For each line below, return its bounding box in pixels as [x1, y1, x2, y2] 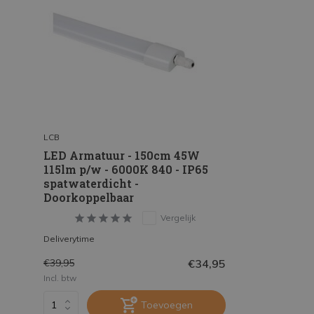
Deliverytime [43, 233, 95, 244]
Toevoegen [140, 298, 193, 311]
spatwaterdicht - [43, 175, 139, 191]
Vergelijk [160, 212, 196, 223]
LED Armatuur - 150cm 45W [43, 147, 200, 163]
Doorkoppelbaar [43, 189, 134, 205]
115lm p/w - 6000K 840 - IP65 [43, 161, 208, 177]
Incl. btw [43, 272, 76, 283]
